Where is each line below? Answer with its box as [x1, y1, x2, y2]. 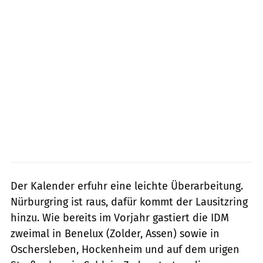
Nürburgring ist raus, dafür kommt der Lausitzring [11, 195, 248, 208]
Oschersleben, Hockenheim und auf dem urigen [11, 242, 240, 256]
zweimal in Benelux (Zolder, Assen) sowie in [11, 227, 220, 240]
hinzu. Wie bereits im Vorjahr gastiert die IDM [11, 211, 229, 224]
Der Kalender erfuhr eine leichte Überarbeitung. [11, 179, 243, 193]
